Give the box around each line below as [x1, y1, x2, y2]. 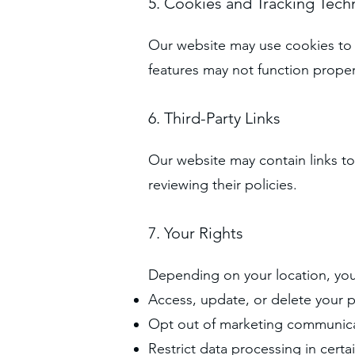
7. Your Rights [148, 223, 243, 242]
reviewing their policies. [148, 176, 297, 193]
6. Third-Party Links [148, 109, 281, 128]
